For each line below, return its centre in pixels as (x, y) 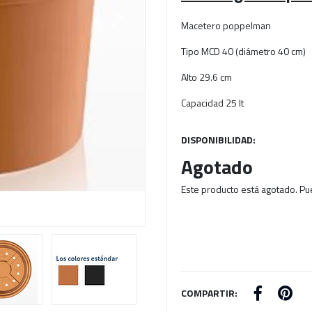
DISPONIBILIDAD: (218, 140)
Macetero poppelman (226, 25)
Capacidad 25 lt (212, 103)
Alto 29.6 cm (206, 77)
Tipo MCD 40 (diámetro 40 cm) (243, 51)
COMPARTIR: (209, 293)
